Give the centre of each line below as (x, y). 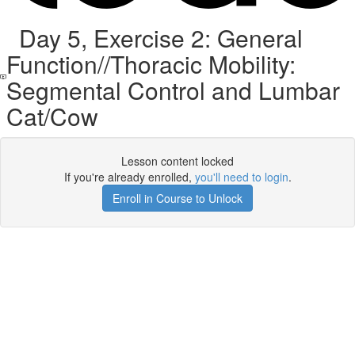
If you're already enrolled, (129, 177)
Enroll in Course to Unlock (177, 198)
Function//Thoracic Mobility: (151, 64)
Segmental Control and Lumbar (174, 90)
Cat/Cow (53, 116)
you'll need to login (241, 177)
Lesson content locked (177, 161)
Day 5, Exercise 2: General (155, 38)
